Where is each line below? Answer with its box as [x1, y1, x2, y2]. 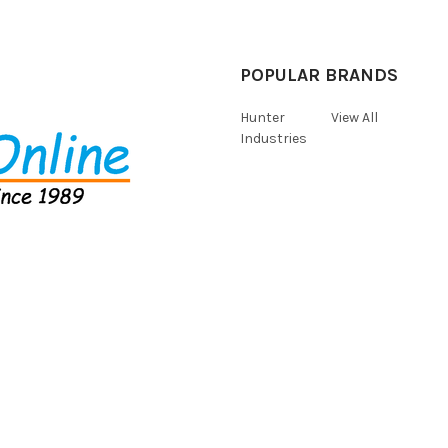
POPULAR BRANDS [240, 63, 398, 86]
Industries [240, 129, 307, 147]
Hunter [240, 108, 285, 126]
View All [331, 108, 379, 126]
